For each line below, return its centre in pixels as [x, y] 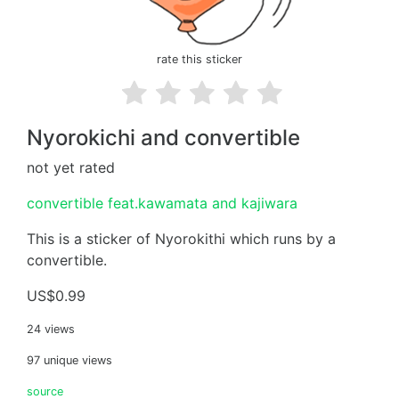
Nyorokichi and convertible [163, 138]
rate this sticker [199, 59]
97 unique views [69, 360]
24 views [51, 329]
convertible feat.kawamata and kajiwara [162, 203]
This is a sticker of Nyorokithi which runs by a [181, 239]
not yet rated [71, 167]
